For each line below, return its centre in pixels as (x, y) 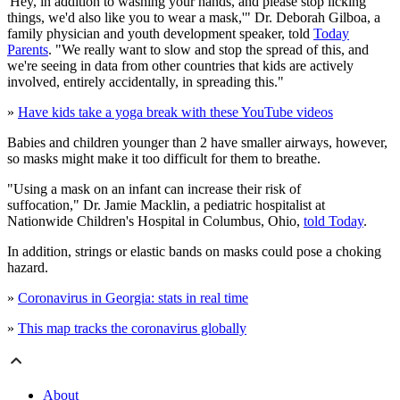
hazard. (28, 268)
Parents (28, 50)
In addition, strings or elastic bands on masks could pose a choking (194, 252)
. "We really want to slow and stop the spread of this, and (208, 50)
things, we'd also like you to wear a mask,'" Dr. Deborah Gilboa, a (194, 18)
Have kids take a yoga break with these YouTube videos (175, 112)
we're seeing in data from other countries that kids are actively (180, 66)
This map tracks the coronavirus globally (132, 329)
